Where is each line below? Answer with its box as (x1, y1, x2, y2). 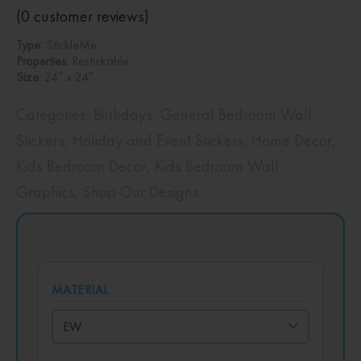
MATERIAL (52, 281, 109, 299)
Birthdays (93, 104, 152, 126)
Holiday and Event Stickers (73, 130, 243, 151)
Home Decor (251, 130, 332, 151)
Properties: (16, 52, 68, 70)
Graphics (16, 181, 75, 203)
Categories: (16, 104, 93, 126)
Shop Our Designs (83, 181, 199, 203)
